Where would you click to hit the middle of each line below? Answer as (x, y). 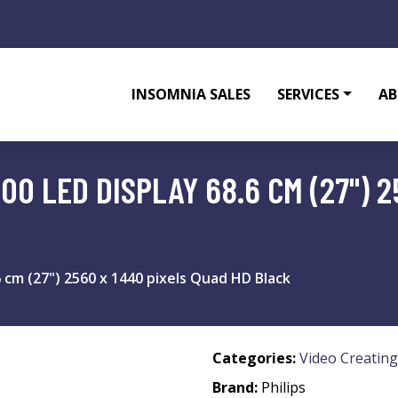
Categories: (254, 358)
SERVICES (309, 94)
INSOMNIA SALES (191, 94)
